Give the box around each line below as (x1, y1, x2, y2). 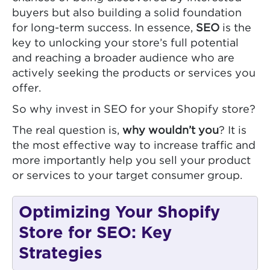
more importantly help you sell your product (12, 155, 251, 166)
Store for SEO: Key (19, 224, 172, 241)
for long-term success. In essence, (12, 23, 196, 33)
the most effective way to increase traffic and (12, 140, 256, 151)
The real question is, (12, 125, 122, 136)
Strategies (19, 245, 102, 262)
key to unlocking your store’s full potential (12, 38, 239, 48)
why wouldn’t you (122, 125, 219, 136)
